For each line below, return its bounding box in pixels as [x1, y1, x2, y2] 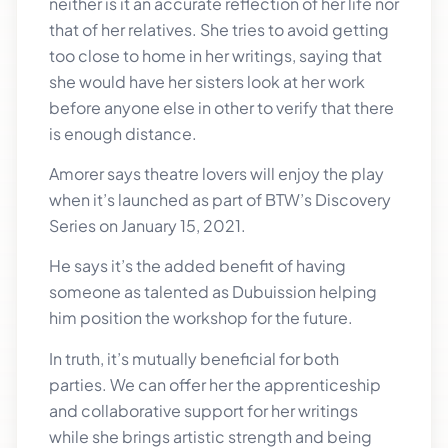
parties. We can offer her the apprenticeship [49, 373, 381, 395]
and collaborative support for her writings [49, 399, 358, 421]
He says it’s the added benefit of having [49, 255, 346, 277]
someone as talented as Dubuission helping [49, 281, 377, 303]
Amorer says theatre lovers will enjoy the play [49, 162, 384, 184]
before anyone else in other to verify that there [49, 96, 394, 118]
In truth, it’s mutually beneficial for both [49, 347, 339, 369]
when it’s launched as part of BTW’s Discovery [49, 188, 391, 210]
